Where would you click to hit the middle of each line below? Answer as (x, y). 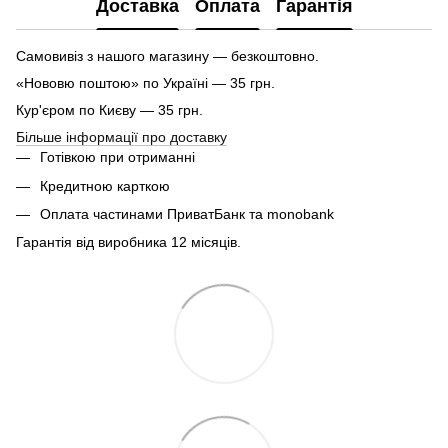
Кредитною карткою (105, 185)
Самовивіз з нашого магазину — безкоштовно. (167, 56)
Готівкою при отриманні (117, 157)
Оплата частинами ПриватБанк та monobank (187, 214)
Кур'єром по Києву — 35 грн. (109, 110)
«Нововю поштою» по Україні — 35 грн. (145, 83)
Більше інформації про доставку (121, 137)
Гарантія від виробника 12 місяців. (128, 242)
